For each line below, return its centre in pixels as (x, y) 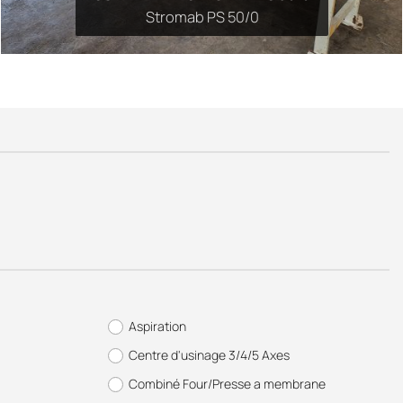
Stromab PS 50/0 (202, 17)
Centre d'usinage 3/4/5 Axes (209, 355)
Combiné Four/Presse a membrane (227, 384)
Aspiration (157, 326)
